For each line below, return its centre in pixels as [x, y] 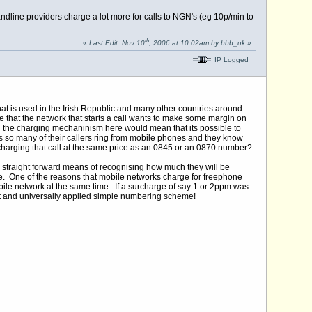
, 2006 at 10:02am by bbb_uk [197, 43]
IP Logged [230, 59]
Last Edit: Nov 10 [117, 43]
